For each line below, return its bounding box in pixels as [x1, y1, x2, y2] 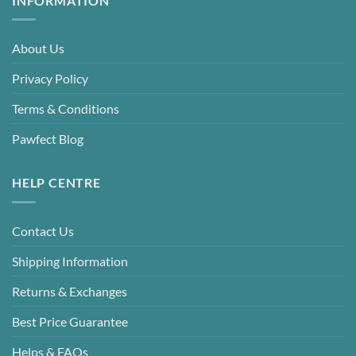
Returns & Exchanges [12, 283, 127, 299]
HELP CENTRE [12, 175, 101, 191]
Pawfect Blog [12, 131, 83, 147]
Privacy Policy [12, 71, 88, 87]
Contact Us [12, 222, 74, 238]
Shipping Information [12, 253, 128, 269]
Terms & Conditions [12, 101, 119, 117]
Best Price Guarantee [12, 313, 128, 329]
